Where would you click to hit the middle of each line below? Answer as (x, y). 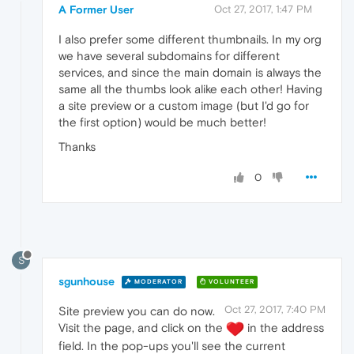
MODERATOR (157, 282)
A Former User (96, 10)
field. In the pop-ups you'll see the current (172, 345)
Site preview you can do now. (137, 311)
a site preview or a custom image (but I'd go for (184, 106)
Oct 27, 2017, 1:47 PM (263, 9)
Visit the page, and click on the (142, 327)
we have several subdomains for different (169, 56)
